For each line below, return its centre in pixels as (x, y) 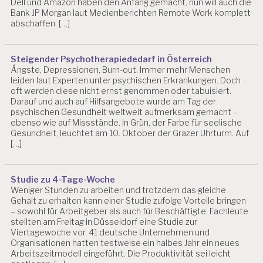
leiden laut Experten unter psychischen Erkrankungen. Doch (126, 80)
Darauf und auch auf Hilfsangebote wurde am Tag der (114, 102)
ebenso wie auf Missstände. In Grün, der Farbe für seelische (127, 123)
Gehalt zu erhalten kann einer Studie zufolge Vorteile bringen (129, 201)
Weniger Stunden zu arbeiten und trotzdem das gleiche (119, 190)
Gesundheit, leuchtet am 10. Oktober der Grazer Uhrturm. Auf (130, 133)
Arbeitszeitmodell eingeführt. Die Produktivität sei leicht (121, 254)
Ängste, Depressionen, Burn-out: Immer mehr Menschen (121, 70)
